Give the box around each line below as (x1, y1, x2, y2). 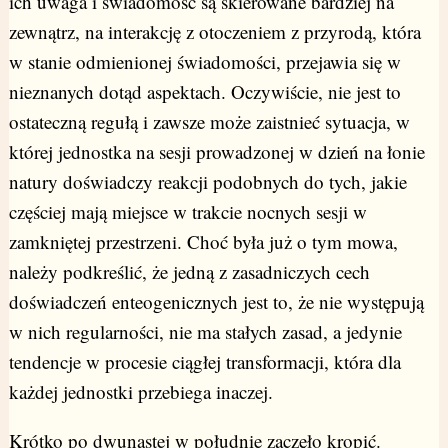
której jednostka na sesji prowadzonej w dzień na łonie (8, 139, 425, 165)
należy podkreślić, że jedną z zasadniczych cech (8, 259, 370, 285)
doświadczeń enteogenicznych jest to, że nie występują (8, 289, 424, 315)
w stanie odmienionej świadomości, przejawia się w (8, 49, 401, 75)
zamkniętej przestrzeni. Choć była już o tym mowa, (8, 229, 398, 255)
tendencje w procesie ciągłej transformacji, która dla (8, 349, 401, 375)
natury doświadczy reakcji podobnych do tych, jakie (8, 169, 407, 195)
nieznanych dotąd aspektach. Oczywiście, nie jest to (8, 79, 401, 105)
